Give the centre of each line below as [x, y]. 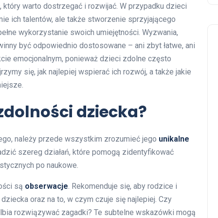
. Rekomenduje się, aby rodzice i [123, 186]
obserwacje [46, 186]
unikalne [174, 139]
